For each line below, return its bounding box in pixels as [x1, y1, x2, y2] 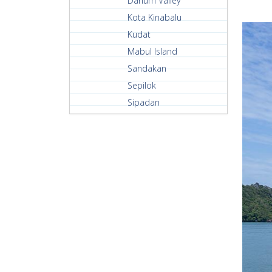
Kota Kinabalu [127, 12, 182, 24]
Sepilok [127, 80, 156, 92]
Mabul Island [127, 46, 177, 58]
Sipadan [127, 97, 160, 109]
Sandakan [127, 63, 166, 75]
